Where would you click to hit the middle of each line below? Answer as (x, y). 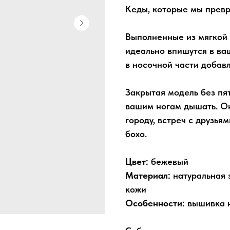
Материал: (148, 175)
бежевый (168, 161)
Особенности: (156, 203)
